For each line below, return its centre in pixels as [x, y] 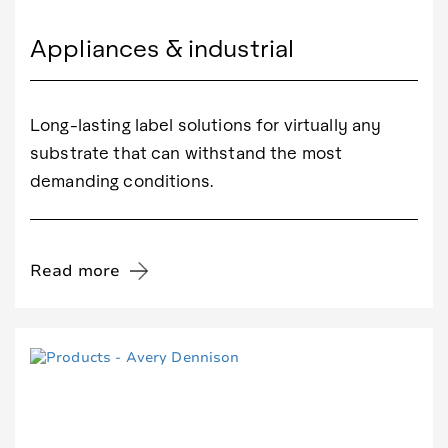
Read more [75, 270]
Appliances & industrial [162, 46]
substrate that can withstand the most [186, 152]
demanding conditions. [121, 180]
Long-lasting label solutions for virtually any [206, 124]
